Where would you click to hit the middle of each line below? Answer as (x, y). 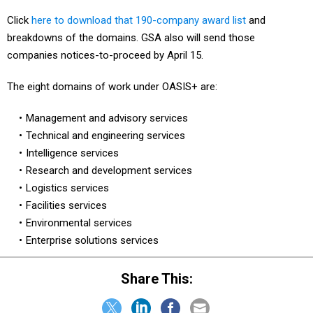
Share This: (161, 278)
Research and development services (109, 171)
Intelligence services (72, 153)
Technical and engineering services (105, 136)
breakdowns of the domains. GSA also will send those (131, 38)
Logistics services (67, 188)
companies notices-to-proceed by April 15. (105, 56)
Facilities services (66, 206)
